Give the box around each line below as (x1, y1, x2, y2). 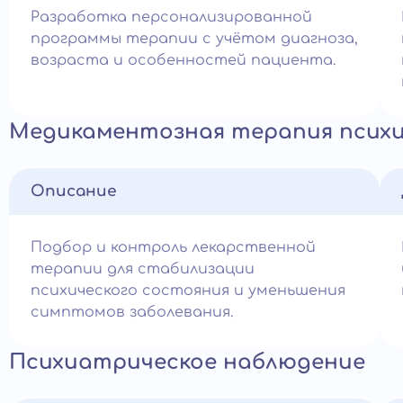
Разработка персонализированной (31, 9, 312, 25)
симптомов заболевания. (31, 304, 233, 320)
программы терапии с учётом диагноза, (31, 31, 358, 47)
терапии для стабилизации (31, 261, 255, 277)
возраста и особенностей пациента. (31, 52, 336, 68)
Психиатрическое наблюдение (9, 351, 365, 373)
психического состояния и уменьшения (31, 282, 345, 299)
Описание (31, 183, 117, 200)
